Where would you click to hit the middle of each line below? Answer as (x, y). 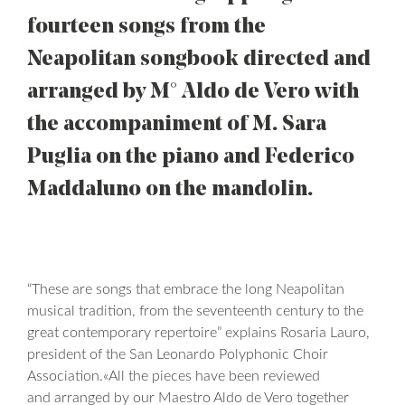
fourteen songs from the (146, 27)
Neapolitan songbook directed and (199, 60)
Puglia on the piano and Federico (191, 157)
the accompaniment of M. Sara (177, 125)
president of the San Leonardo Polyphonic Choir (178, 354)
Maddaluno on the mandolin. (170, 190)
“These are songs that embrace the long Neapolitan (186, 289)
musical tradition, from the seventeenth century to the (195, 311)
